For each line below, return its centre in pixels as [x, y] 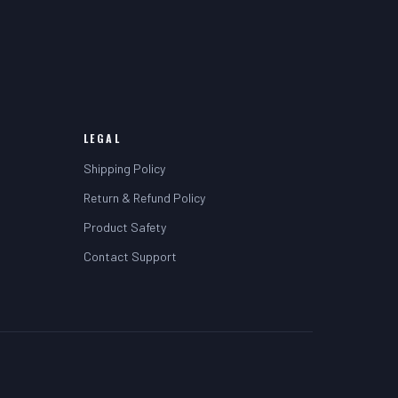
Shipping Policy [124, 168]
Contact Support [130, 256]
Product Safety [125, 227]
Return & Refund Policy [144, 198]
